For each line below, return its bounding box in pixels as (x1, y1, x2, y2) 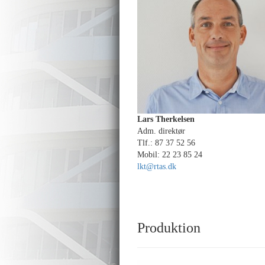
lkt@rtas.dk (137, 162, 176, 171)
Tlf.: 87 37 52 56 (137, 138, 195, 147)
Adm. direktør (137, 127, 185, 135)
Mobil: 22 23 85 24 (137, 150, 202, 159)
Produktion (137, 220, 201, 235)
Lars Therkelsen (137, 115, 195, 124)
